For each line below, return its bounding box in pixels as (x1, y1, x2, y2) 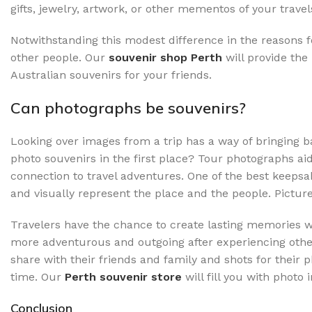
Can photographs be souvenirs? (10, 97, 246, 118)
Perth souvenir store (65, 270, 182, 283)
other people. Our (10, 50, 105, 64)
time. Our (10, 270, 65, 283)
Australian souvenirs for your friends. (10, 68, 215, 81)
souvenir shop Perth (109, 50, 222, 64)
